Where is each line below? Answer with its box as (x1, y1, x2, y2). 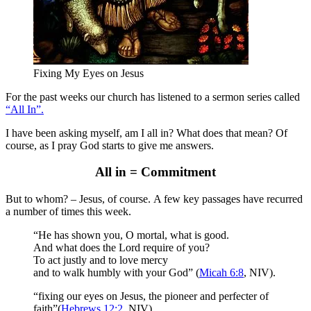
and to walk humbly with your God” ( (33, 267, 199, 279)
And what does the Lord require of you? (33, 242, 210, 254)
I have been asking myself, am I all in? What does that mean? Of (6, 126, 287, 139)
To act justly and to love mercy (33, 254, 168, 267)
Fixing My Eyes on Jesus (33, 67, 144, 79)
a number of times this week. (6, 205, 131, 218)
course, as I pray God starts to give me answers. (6, 139, 214, 151)
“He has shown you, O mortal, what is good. (33, 229, 229, 242)
